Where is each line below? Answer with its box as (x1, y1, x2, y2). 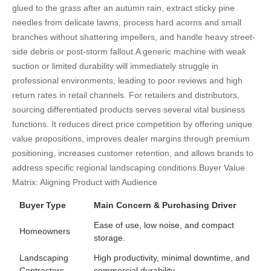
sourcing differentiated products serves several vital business (12, 105, 245, 115)
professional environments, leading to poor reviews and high (12, 76, 243, 86)
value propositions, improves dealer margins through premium (12, 134, 250, 144)
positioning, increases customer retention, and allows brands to (12, 148, 253, 158)
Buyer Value (199, 163, 245, 173)
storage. (94, 233, 125, 243)
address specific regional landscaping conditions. (12, 163, 199, 173)
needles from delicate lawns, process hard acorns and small (12, 18, 241, 28)
